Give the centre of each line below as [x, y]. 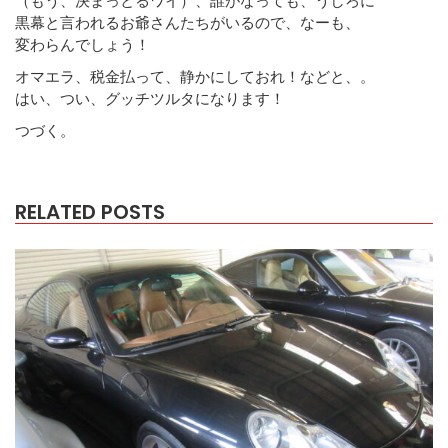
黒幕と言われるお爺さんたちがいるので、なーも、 [187, 21]
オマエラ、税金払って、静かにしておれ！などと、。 [195, 75]
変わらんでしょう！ [82, 43]
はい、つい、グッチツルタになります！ [150, 97]
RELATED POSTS [90, 211]
